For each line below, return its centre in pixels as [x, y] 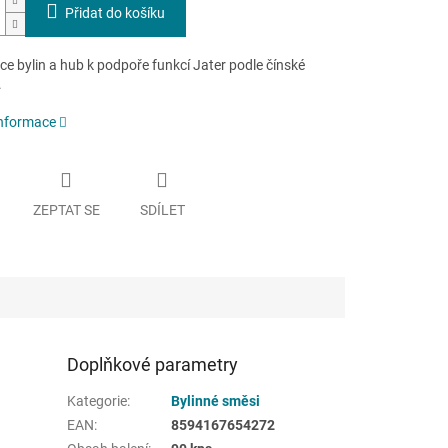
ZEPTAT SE [66, 209]
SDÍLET [162, 209]
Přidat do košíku [114, 13]
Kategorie [97, 400]
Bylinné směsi [216, 400]
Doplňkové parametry [153, 364]
